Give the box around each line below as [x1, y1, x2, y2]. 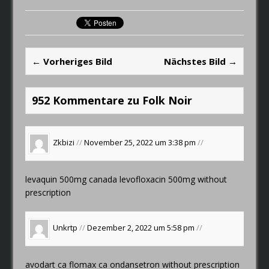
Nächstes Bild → [163, 55, 237, 67]
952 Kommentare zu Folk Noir [32, 92, 193, 107]
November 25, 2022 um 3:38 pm [84, 137, 198, 148]
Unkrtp [53, 222, 78, 234]
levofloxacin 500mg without [119, 173, 228, 185]
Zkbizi [53, 137, 75, 148]
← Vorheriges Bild [32, 55, 113, 67]
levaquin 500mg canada [25, 173, 120, 185]
